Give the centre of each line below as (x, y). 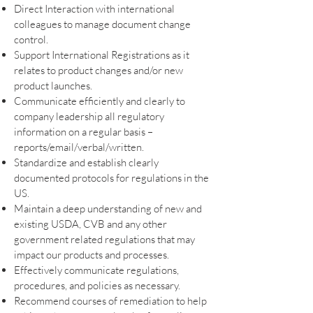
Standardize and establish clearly (86, 162)
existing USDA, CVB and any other (90, 224)
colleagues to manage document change (102, 24)
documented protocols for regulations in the (111, 177)
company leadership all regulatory (89, 116)
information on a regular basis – (83, 131)
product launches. (53, 85)
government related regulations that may (104, 239)
